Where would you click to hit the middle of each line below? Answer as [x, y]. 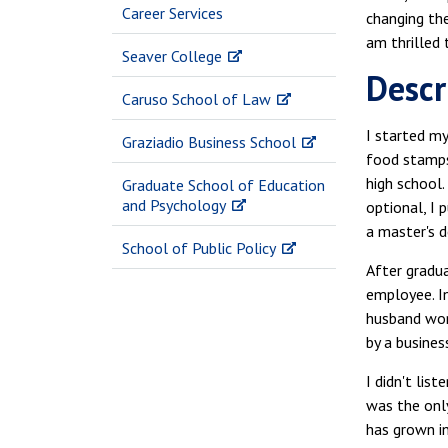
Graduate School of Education [223, 185]
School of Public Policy [199, 248]
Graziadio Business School [209, 142]
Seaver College [172, 56]
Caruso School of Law [196, 99]
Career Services [172, 13]
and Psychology [174, 205]
